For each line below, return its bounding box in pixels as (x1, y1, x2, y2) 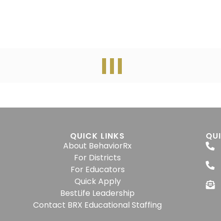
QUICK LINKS (70, 130, 125, 142)
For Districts (74, 152, 121, 163)
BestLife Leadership (60, 187, 135, 199)
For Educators (70, 164, 125, 175)
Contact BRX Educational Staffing (33, 199, 162, 211)
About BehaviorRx (63, 140, 132, 151)
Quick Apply (74, 176, 121, 187)
